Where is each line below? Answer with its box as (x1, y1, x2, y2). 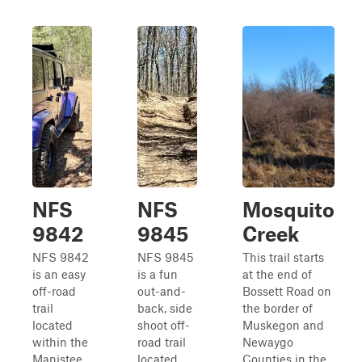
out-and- (137, 284, 186, 298)
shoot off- (137, 318, 190, 332)
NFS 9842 (32, 250, 89, 264)
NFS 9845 (137, 250, 194, 264)
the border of (242, 301, 313, 315)
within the (32, 335, 88, 349)
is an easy (32, 267, 86, 281)
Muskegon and (242, 318, 324, 332)
